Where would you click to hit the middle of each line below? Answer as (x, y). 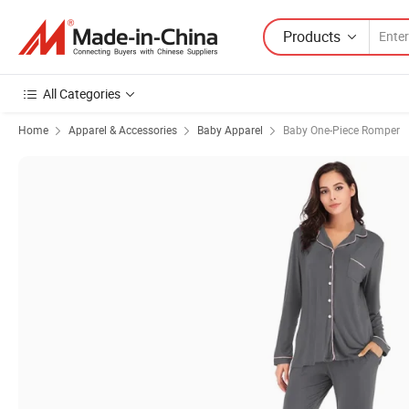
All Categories (82, 94)
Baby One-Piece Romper (341, 130)
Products (312, 36)
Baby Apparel (230, 130)
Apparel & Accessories (123, 130)
